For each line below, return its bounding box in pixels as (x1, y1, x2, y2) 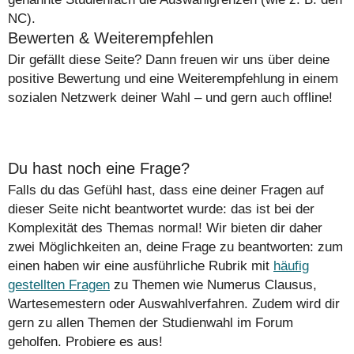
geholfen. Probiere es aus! (8, 334, 163, 350)
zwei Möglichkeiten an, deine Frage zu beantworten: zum (8, 239, 343, 255)
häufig (273, 258, 309, 274)
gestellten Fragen (8, 277, 110, 293)
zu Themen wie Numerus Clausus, (110, 277, 317, 293)
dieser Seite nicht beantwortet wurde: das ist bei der (8, 201, 314, 217)
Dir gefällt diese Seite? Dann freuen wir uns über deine (8, 52, 330, 68)
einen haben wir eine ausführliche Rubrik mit (8, 258, 273, 274)
